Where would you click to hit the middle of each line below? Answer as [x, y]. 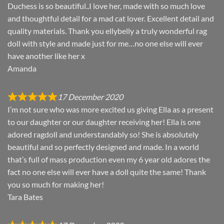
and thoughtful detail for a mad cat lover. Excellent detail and [111, 18]
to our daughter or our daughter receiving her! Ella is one [104, 122]
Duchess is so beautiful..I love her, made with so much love [106, 6]
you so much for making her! [56, 184]
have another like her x [46, 56]
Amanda [22, 68]
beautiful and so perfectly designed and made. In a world [103, 147]
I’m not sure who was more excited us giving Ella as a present [110, 109]
